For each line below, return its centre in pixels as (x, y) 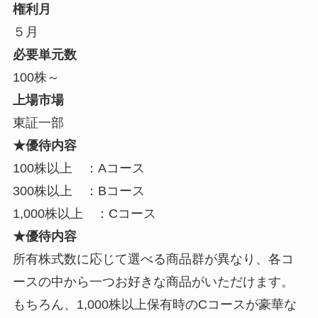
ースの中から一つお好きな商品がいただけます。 (153, 282)
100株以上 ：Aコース (78, 169)
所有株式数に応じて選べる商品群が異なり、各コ (153, 259)
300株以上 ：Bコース (78, 191)
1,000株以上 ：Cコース (84, 214)
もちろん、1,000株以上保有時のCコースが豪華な (154, 305)
